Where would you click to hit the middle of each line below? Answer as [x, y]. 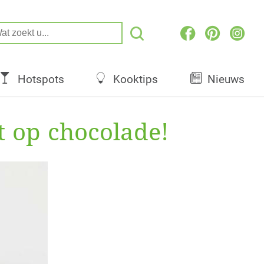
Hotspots [41, 80]
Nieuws [226, 80]
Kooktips [136, 80]
